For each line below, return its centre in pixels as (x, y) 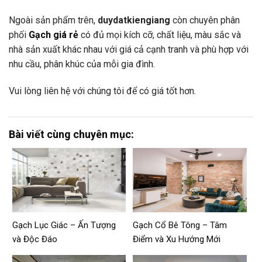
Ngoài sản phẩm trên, (53, 20)
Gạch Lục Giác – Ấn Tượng (64, 225)
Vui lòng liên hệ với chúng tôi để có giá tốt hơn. (102, 91)
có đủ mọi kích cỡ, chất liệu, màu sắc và (160, 35)
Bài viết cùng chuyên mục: (71, 134)
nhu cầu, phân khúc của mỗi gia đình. (82, 64)
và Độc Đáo (35, 239)
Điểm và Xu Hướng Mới (177, 239)
